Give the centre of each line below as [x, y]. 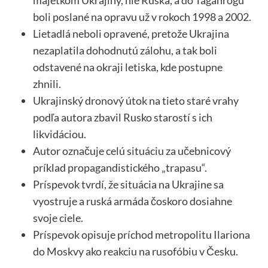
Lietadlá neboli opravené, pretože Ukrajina [131, 34]
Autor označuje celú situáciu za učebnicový [132, 151]
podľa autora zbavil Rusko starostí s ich [122, 118]
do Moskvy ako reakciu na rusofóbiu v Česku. [135, 252]
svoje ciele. [58, 218]
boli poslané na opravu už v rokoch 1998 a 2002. [142, 17]
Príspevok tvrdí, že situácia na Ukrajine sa [128, 185]
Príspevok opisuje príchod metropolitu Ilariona [141, 235]
